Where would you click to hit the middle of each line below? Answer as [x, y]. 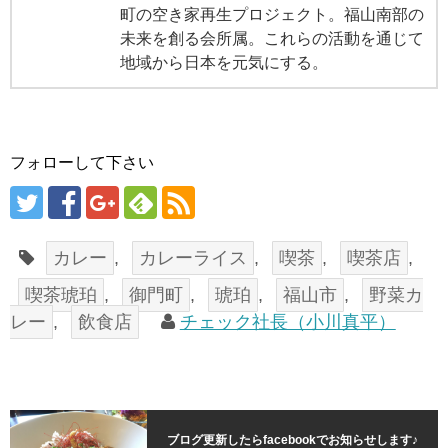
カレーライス [193, 257]
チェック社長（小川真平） [287, 321]
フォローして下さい [82, 162]
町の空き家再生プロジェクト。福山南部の [272, 14]
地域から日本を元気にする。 [224, 62]
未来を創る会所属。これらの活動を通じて [272, 38]
